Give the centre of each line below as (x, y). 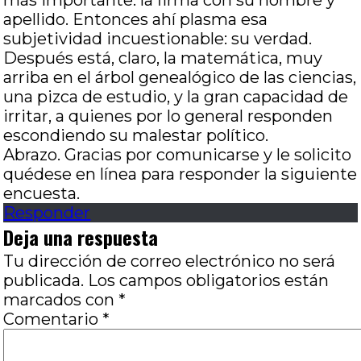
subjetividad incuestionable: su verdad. (158, 39)
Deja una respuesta (81, 237)
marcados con (61, 300)
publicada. (44, 280)
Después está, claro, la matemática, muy (163, 58)
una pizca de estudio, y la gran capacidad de (176, 97)
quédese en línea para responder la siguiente (180, 174)
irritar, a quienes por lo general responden (168, 116)
